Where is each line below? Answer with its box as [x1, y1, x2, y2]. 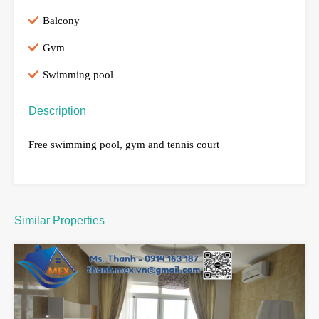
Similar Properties [14, 214, 105, 226]
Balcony [43, 14, 80, 26]
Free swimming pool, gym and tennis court [28, 138, 219, 150]
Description [28, 104, 86, 117]
